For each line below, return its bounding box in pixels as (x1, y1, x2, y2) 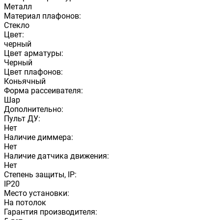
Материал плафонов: (4, 11, 81, 21)
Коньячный (4, 76, 46, 86)
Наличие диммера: (4, 132, 73, 142)
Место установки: (4, 188, 69, 198)
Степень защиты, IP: (4, 169, 77, 179)
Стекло (4, 20, 29, 30)
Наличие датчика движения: (4, 151, 109, 161)
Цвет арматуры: (4, 48, 63, 58)
